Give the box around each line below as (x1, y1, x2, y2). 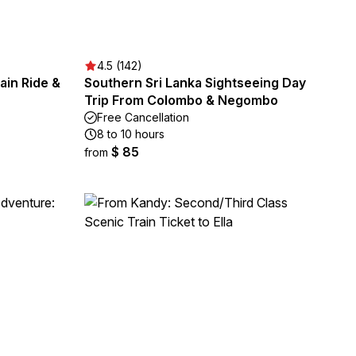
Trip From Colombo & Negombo (84, 92, 278, 108)
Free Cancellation (97, 110, 189, 124)
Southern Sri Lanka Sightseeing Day (84, 75, 306, 91)
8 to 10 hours (97, 127, 164, 141)
